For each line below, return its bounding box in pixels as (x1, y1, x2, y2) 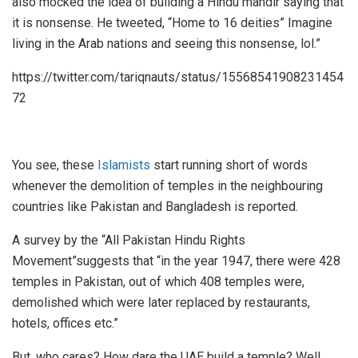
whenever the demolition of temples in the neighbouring (12, 177, 323, 193)
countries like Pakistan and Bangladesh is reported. (12, 198, 298, 214)
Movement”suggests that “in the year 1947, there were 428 (12, 253, 340, 268)
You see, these (12, 157, 97, 173)
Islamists (97, 157, 150, 173)
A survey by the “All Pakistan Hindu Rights (12, 232, 245, 248)
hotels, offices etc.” (12, 315, 118, 331)
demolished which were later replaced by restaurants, (12, 294, 310, 310)
